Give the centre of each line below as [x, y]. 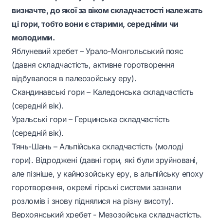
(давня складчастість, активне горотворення [93, 65]
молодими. [33, 37]
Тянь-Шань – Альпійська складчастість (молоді [98, 146]
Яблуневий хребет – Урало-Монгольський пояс [98, 51]
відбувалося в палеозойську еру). [74, 78]
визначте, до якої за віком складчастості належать [107, 10]
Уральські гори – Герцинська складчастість [91, 119]
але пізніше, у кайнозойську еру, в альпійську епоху [108, 174]
